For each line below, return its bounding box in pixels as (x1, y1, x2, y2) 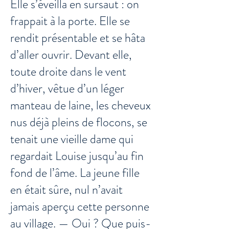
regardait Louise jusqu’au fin (10, 147, 144, 165)
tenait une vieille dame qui (10, 130, 133, 148)
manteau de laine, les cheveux (10, 97, 151, 114)
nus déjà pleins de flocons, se (10, 113, 147, 131)
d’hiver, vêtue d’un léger (10, 80, 124, 97)
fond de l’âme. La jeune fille (10, 164, 140, 181)
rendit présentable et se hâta (10, 29, 145, 47)
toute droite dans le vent (10, 63, 126, 80)
